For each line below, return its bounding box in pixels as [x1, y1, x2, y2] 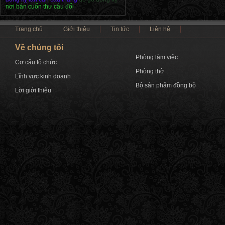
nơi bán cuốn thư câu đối [6, 3, 74, 10]
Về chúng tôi [15, 43, 63, 52]
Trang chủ [15, 25, 43, 33]
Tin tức [110, 25, 129, 33]
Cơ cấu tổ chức [15, 58, 57, 66]
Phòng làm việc [136, 53, 178, 61]
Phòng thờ [136, 67, 164, 75]
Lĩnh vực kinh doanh [15, 72, 71, 80]
